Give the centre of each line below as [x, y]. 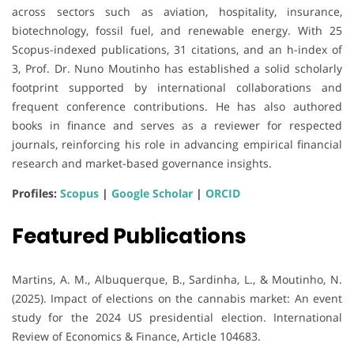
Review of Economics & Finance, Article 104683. [136, 336]
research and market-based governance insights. [142, 163]
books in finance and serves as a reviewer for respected [177, 125]
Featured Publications [129, 236]
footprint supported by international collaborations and [177, 87]
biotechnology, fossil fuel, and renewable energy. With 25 [177, 30]
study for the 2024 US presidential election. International [177, 317]
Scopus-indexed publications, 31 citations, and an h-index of [177, 49]
